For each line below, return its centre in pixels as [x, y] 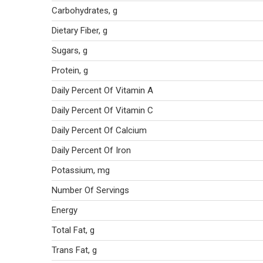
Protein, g [70, 70]
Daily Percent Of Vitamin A [102, 90]
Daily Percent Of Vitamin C [102, 110]
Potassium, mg [81, 170]
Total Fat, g [73, 230]
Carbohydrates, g [85, 11]
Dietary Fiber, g [80, 31]
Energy [65, 210]
